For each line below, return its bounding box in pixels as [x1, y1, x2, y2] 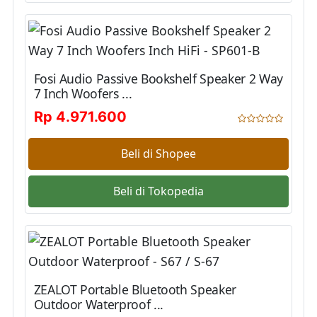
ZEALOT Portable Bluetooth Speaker [33, 280, 236, 298]
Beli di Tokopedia [113, 183, 204, 200]
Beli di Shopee [121, 146, 196, 162]
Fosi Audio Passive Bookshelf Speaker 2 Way [33, 69, 283, 87]
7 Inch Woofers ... [33, 84, 132, 102]
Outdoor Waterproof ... [33, 295, 163, 313]
